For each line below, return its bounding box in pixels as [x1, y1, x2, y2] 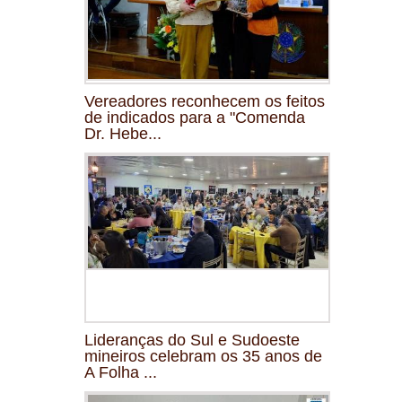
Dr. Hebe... [84, 124, 162, 143]
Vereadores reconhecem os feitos [84, 92, 325, 110]
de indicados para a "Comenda [84, 108, 305, 127]
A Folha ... [84, 363, 157, 381]
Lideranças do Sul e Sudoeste [84, 330, 300, 349]
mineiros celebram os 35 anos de [84, 346, 322, 365]
